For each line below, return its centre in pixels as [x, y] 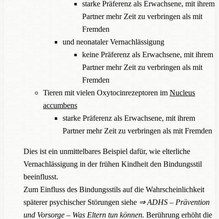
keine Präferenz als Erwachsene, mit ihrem [148, 54]
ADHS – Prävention [178, 202]
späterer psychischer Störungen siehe [81, 202]
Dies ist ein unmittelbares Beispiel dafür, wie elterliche [107, 151]
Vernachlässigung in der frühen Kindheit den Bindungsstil [113, 164]
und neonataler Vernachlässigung [113, 42]
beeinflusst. [41, 176]
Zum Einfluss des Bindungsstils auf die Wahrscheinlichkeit [114, 189]
